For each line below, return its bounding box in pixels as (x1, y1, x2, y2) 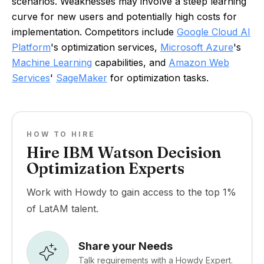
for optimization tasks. (107, 72, 209, 84)
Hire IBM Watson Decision (27, 143, 221, 162)
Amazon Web (169, 57, 229, 68)
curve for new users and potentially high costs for (12, 11, 237, 22)
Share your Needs (78, 239, 173, 252)
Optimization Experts (27, 159, 184, 178)
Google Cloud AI (177, 26, 250, 38)
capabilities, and (92, 57, 169, 68)
